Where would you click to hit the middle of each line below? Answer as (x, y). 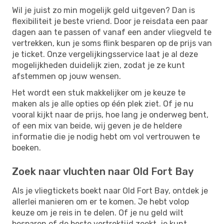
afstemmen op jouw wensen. (66, 76)
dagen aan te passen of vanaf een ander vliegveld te (112, 32)
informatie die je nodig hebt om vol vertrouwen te (106, 136)
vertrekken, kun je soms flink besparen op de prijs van (112, 43)
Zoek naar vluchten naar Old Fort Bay (103, 171)
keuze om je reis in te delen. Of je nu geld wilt (98, 212)
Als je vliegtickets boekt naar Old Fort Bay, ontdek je (110, 190)
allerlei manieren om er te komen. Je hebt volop (100, 201)
